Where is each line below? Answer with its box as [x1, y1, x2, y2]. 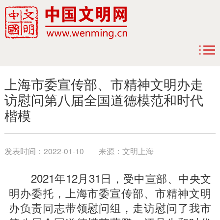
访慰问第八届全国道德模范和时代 [4, 90, 203, 109]
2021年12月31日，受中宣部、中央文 [8, 170, 212, 186]
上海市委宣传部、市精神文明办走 [4, 75, 203, 93]
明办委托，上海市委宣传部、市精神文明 [8, 185, 212, 200]
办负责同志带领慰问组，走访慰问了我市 [8, 199, 212, 215]
